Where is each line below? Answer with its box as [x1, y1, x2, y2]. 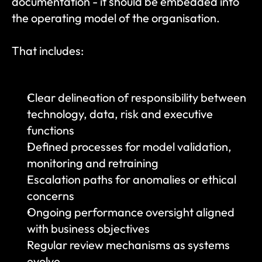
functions [27, 123, 74, 137]
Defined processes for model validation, [27, 139, 232, 154]
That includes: [12, 43, 84, 58]
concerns [27, 188, 74, 203]
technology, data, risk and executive [27, 106, 213, 121]
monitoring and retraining [27, 156, 158, 170]
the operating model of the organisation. [12, 11, 220, 25]
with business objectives [27, 221, 150, 236]
